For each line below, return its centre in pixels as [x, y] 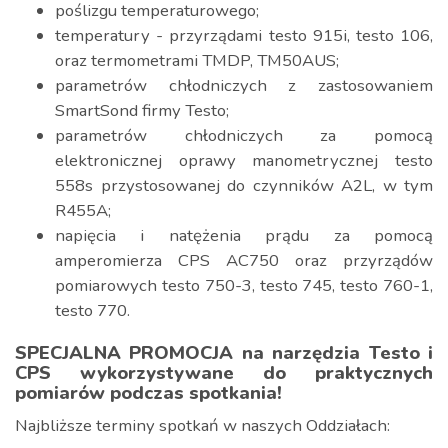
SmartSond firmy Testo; [142, 110]
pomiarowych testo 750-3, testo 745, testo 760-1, [244, 285]
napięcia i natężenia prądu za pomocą [244, 235]
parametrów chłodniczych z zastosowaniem [244, 85]
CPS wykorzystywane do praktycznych [224, 373]
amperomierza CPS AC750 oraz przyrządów [244, 260]
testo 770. [92, 310]
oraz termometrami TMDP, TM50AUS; [197, 60]
